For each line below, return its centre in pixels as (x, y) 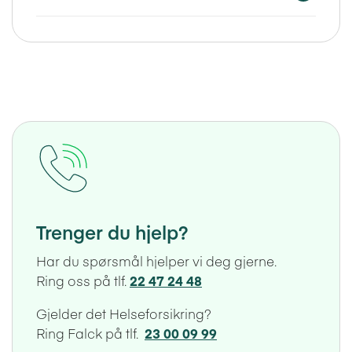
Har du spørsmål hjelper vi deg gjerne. (156, 260)
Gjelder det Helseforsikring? (124, 313)
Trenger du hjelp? (112, 231)
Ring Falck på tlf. (90, 333)
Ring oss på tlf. (83, 280)
